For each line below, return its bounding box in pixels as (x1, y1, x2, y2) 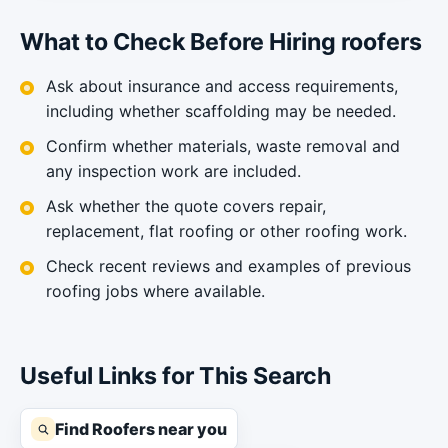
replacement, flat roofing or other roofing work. (46, 220, 407, 241)
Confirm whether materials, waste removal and (46, 135, 400, 156)
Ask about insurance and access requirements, (46, 75, 398, 96)
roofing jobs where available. (46, 280, 265, 301)
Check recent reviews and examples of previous (46, 255, 411, 276)
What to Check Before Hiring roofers (20, 27, 422, 56)
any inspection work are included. (46, 160, 301, 181)
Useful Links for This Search (20, 362, 331, 391)
